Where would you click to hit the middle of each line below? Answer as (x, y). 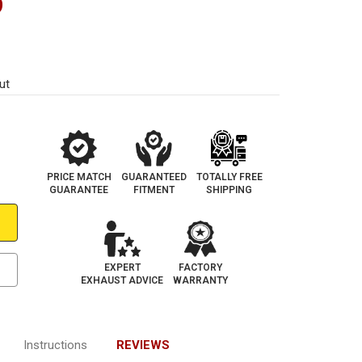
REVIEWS (143, 345)
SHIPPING (229, 190)
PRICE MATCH (79, 177)
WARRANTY (201, 281)
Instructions (55, 345)
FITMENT (154, 190)
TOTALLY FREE (229, 177)
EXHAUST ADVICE (122, 281)
